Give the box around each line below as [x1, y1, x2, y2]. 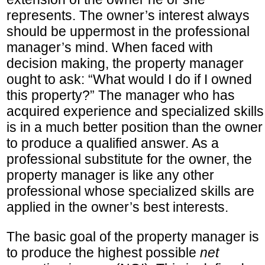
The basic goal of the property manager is [7, 229, 259, 245]
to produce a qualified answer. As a [7, 135, 219, 151]
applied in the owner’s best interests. [7, 199, 228, 215]
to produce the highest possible [7, 245, 200, 261]
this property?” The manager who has [7, 88, 235, 104]
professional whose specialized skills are [7, 183, 254, 199]
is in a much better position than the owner [7, 119, 263, 135]
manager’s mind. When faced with [7, 40, 213, 56]
